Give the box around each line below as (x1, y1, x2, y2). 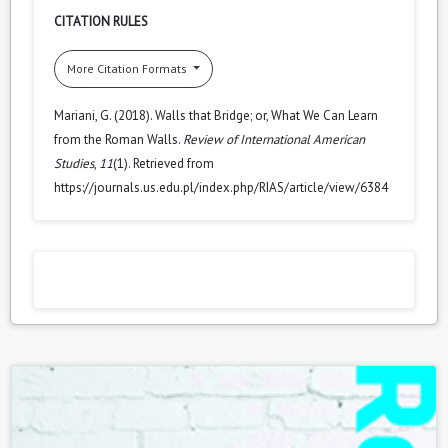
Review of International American (183, 130, 365, 148)
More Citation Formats (67, 60, 190, 76)
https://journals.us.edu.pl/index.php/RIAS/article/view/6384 (54, 178, 388, 196)
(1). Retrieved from (113, 154, 214, 172)
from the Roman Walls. (54, 130, 183, 148)
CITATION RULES (54, 12, 148, 30)
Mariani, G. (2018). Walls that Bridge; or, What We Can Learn (54, 106, 378, 124)
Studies (54, 154, 94, 172)
